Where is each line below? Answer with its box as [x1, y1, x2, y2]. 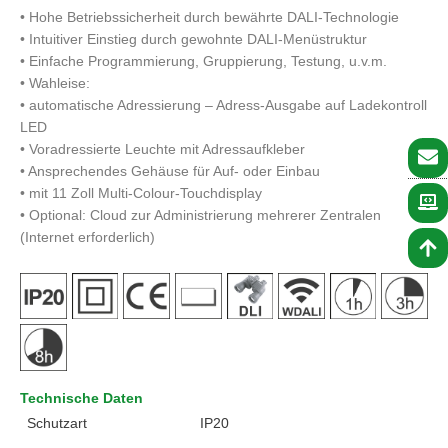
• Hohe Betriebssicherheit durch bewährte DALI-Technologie [20, 9, 399, 25]
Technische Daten [20, 390, 143, 406]
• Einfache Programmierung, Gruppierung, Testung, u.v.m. [20, 53, 387, 69]
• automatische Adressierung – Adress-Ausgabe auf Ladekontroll [20, 97, 427, 113]
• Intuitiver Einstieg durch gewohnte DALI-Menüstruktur [20, 31, 367, 47]
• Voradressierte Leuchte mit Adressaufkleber [20, 141, 305, 157]
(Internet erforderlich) [20, 229, 155, 245]
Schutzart [26, 415, 87, 431]
